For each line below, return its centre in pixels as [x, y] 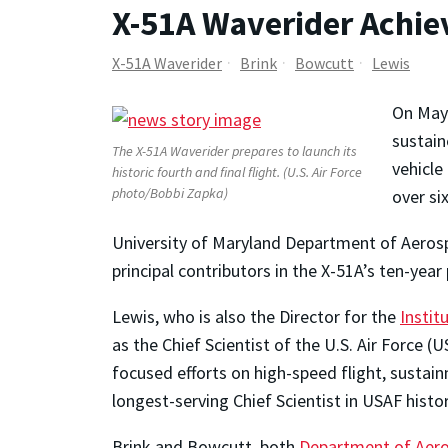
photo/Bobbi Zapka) [170, 193]
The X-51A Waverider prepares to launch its [234, 151]
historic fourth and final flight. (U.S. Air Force [237, 172]
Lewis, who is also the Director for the [256, 317]
